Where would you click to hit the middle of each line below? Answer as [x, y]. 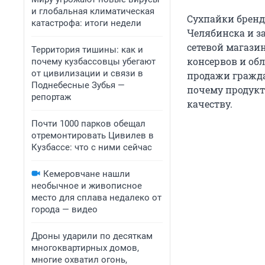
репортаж [51, 97]
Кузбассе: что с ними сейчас [92, 147]
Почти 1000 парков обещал [88, 124]
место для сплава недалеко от [96, 198]
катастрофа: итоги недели [86, 23]
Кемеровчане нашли [87, 174]
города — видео [64, 209]
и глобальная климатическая [93, 11]
